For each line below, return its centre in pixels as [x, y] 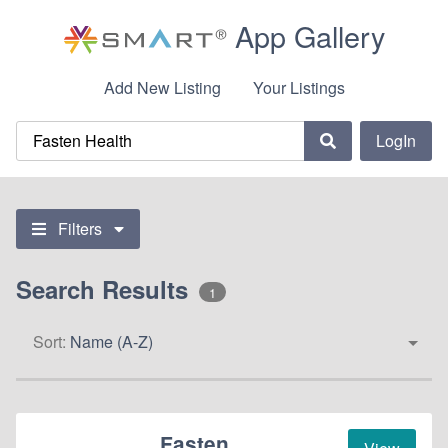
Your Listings [298, 88]
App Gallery [309, 35]
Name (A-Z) [111, 341]
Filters [80, 228]
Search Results [102, 288]
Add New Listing [162, 88]
